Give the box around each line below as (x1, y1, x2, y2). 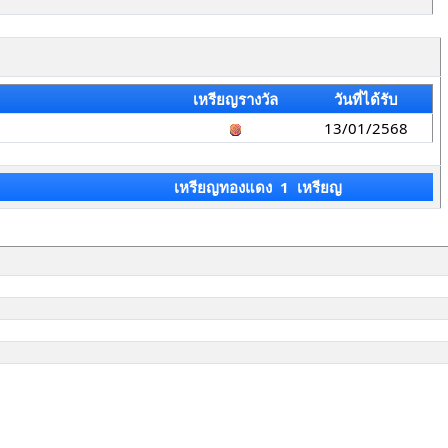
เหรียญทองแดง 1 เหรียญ (173, 177, 342, 197)
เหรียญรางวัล (192, 89, 278, 109)
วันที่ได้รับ (334, 89, 398, 109)
